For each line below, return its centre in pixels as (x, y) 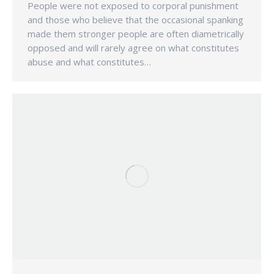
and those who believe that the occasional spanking (135, 20)
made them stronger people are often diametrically (136, 34)
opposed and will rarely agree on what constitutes (133, 48)
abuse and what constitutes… (89, 62)
